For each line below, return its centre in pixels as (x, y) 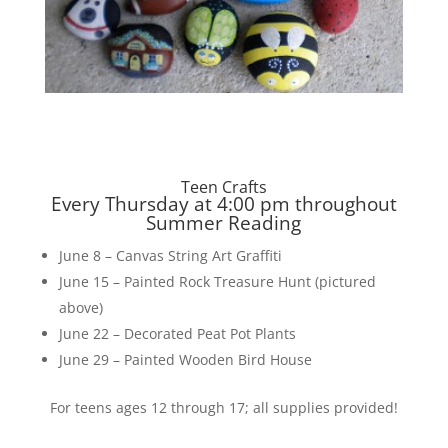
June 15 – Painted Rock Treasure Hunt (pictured (217, 281)
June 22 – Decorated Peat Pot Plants (177, 333)
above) (80, 307)
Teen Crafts (223, 186)
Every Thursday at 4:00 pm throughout (223, 203)
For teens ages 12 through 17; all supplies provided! (223, 407)
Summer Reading (224, 222)
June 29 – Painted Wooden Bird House (185, 359)
